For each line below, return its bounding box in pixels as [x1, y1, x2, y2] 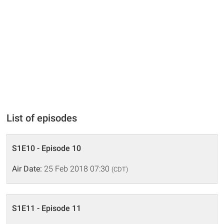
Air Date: [12, 163, 42, 173]
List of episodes [6, 111, 77, 124]
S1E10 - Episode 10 [12, 143, 81, 153]
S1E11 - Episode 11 [12, 203, 81, 213]
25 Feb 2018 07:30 [42, 163, 112, 173]
